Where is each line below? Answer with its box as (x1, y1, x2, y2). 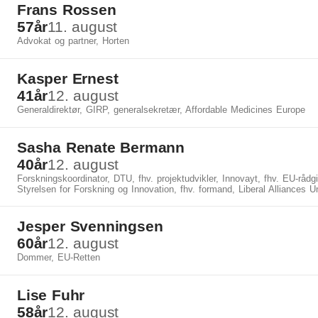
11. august (48, 18, 118, 35)
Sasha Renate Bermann (17, 139, 185, 155)
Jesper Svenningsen (17, 218, 163, 234)
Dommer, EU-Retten (17, 252, 100, 263)
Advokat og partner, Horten (17, 35, 129, 46)
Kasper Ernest (17, 70, 119, 87)
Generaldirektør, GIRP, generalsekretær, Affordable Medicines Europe (17, 104, 305, 115)
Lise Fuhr (17, 287, 85, 303)
